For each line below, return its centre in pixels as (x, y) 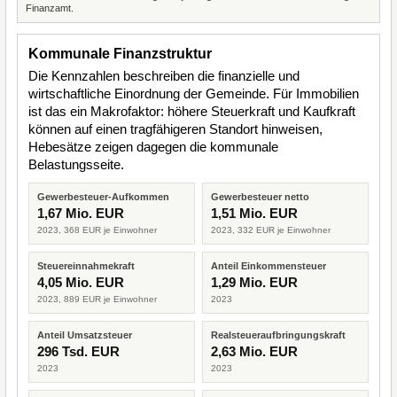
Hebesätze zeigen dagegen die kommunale (153, 147)
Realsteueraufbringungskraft (278, 335)
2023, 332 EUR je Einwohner (271, 230)
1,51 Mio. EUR (254, 213)
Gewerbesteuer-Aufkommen (103, 197)
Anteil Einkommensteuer (269, 266)
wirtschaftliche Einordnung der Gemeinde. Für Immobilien (194, 93)
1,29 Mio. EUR (254, 282)
